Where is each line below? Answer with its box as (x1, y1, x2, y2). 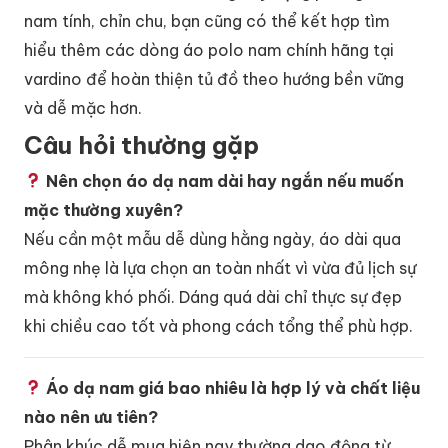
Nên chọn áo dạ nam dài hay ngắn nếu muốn (42, 170, 405, 191)
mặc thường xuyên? (24, 199, 183, 220)
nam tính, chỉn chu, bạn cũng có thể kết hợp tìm (24, 10, 390, 31)
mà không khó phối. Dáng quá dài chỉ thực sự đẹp (24, 286, 402, 307)
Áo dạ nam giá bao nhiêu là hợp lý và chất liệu (42, 377, 421, 398)
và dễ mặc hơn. (24, 97, 142, 118)
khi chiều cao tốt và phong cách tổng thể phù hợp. (24, 315, 413, 336)
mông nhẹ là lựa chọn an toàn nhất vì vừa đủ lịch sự (24, 257, 416, 278)
